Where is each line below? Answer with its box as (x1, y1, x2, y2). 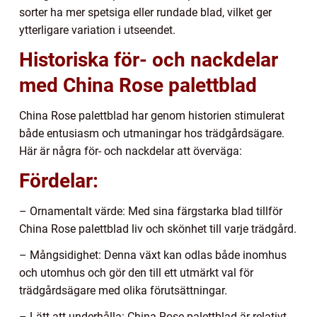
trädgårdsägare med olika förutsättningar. (19, 284, 227, 298)
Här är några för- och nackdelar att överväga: (19, 144, 242, 158)
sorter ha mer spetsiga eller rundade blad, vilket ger (19, 6, 272, 20)
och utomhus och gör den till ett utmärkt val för (19, 266, 253, 280)
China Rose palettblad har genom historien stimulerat (19, 109, 284, 123)
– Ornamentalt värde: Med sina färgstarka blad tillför (19, 204, 282, 219)
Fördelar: (19, 169, 98, 193)
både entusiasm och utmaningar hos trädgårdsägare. (19, 127, 284, 141)
